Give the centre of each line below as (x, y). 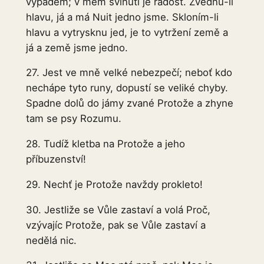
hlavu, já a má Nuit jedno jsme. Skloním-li (122, 17)
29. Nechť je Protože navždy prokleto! (114, 184)
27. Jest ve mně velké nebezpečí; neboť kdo (129, 73)
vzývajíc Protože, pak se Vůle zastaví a (115, 225)
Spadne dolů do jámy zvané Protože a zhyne (129, 103)
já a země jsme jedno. (77, 47)
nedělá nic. (51, 240)
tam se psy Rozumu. (73, 119)
